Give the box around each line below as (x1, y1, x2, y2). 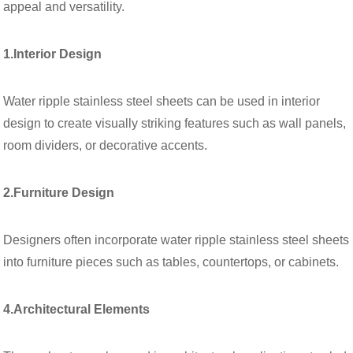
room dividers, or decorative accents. (3, 138, 208, 152)
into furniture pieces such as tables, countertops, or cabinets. (3, 255, 340, 269)
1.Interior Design (3, 46, 102, 61)
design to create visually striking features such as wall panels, (3, 116, 347, 130)
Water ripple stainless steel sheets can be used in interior (3, 94, 321, 108)
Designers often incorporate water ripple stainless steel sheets (3, 232, 350, 247)
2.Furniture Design (3, 185, 115, 199)
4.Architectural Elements (3, 302, 150, 316)
